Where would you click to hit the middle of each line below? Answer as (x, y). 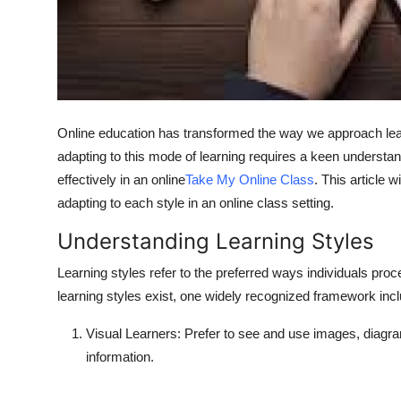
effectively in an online (121, 180)
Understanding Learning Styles (216, 242)
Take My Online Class (250, 180)
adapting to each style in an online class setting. (196, 203)
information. (120, 357)
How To (40, 59)
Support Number (70, 103)
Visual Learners (132, 334)
